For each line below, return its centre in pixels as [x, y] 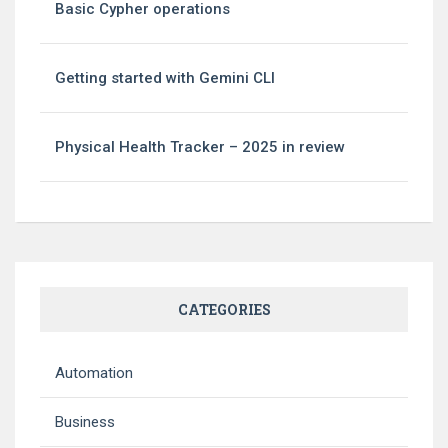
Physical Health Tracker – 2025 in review [200, 146]
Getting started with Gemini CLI [165, 77]
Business [85, 421]
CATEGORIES [224, 309]
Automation [94, 372]
